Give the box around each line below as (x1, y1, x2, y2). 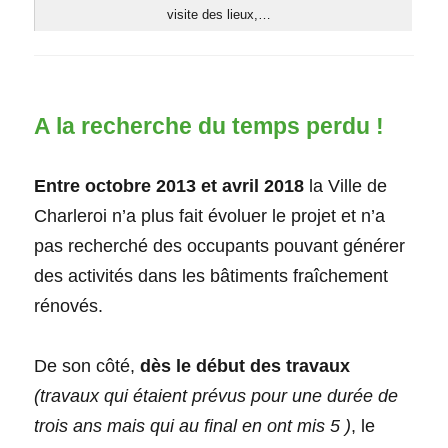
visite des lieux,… (167, 7, 272, 23)
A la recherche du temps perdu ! (34, 112, 385, 139)
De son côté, (34, 356, 141, 377)
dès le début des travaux (140, 356, 351, 377)
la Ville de (304, 175, 388, 196)
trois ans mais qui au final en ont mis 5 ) (34, 416, 352, 437)
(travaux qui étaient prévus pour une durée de (34, 386, 399, 407)
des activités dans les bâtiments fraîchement (34, 265, 389, 286)
